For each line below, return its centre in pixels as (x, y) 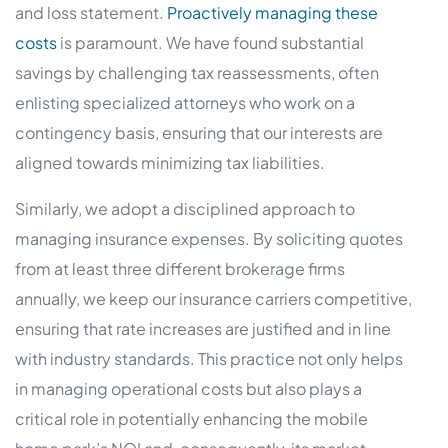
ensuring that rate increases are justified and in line (203, 329)
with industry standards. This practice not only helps (209, 359)
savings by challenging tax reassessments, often (197, 73)
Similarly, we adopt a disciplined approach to (185, 209)
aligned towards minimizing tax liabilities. (170, 163)
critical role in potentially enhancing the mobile (191, 419)
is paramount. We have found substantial (212, 43)
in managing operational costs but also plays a (188, 389)
